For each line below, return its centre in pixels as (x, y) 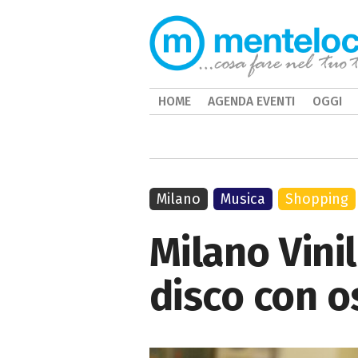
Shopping (317, 199)
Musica (243, 199)
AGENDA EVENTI (252, 101)
